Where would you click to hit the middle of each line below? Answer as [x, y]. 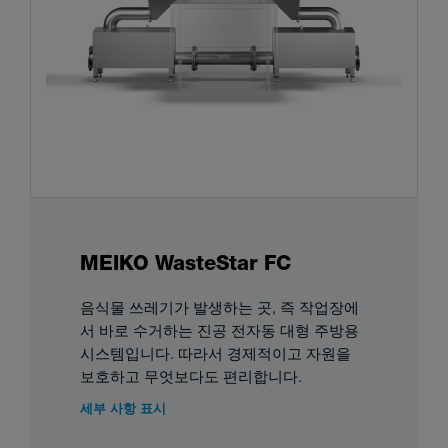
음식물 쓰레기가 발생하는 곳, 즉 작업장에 [219, 306]
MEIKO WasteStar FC [185, 262]
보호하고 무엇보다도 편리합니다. [191, 375]
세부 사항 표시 [123, 407]
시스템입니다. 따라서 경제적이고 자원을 [215, 352]
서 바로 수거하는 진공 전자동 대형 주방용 [219, 329]
